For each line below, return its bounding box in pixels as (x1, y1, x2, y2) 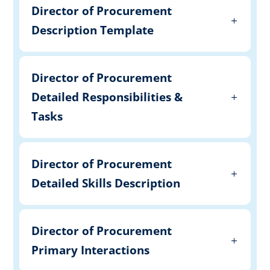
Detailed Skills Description (31, 175, 181, 191)
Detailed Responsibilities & (31, 89, 183, 105)
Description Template (31, 22, 154, 38)
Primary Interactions (31, 242, 150, 258)
